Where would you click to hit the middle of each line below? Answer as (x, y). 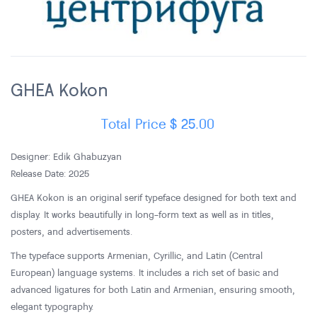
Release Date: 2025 (50, 173)
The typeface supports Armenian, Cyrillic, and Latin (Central (137, 255)
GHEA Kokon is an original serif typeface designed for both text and (154, 197)
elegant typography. (52, 306)
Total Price (135, 123)
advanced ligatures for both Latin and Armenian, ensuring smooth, (153, 289)
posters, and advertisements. (72, 231)
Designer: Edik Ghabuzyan (66, 156)
